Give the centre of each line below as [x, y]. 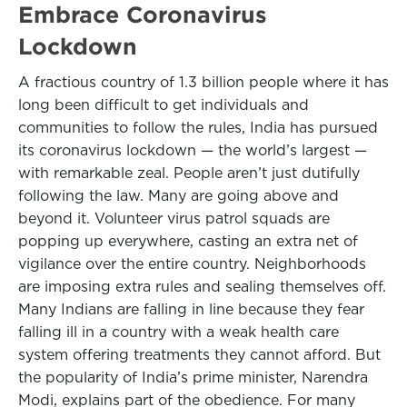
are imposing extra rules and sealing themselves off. [202, 287]
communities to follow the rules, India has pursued [198, 128]
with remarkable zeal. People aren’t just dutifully [189, 173]
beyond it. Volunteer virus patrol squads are [174, 218]
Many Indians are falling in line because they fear [191, 309]
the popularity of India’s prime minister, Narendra [193, 377]
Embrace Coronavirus [143, 15]
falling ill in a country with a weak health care [179, 332]
